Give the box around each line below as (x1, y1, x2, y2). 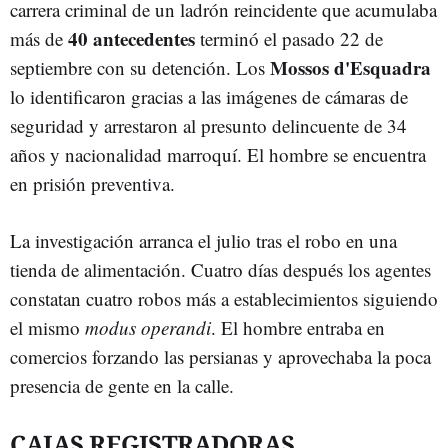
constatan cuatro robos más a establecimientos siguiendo (10, 286, 438, 311)
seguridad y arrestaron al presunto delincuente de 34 (10, 113, 407, 138)
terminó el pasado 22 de (200, 26, 383, 51)
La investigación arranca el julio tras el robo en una (10, 228, 397, 253)
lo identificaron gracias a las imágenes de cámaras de (10, 84, 408, 109)
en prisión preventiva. (10, 171, 175, 196)
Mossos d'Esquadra (270, 54, 431, 81)
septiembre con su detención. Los (10, 55, 270, 80)
